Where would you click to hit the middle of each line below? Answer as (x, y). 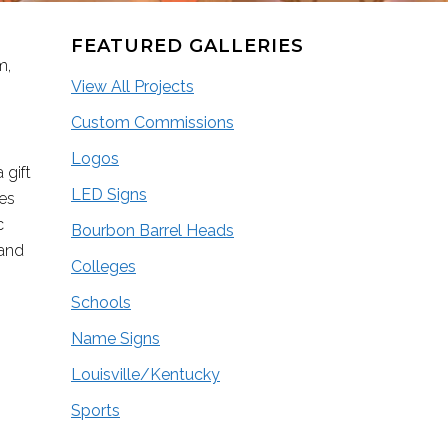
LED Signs (109, 194)
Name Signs (115, 338)
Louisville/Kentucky (145, 374)
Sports (95, 410)
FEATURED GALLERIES (187, 46)
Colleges (103, 266)
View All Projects (132, 86)
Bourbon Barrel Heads (152, 230)
